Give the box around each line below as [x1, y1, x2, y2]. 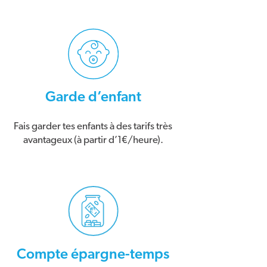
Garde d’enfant [45, 89, 141, 104]
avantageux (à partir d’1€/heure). [23, 134, 163, 145]
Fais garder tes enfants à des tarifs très [14, 120, 172, 131]
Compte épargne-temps [17, 247, 169, 262]
